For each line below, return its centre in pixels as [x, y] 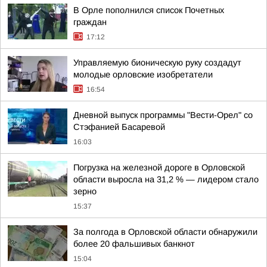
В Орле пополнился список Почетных [149, 10]
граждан [90, 22]
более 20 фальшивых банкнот [134, 244]
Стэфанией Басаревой [119, 127]
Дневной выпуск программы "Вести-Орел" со [163, 115]
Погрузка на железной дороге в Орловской [159, 167]
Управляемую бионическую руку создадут [157, 63]
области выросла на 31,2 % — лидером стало [166, 179]
